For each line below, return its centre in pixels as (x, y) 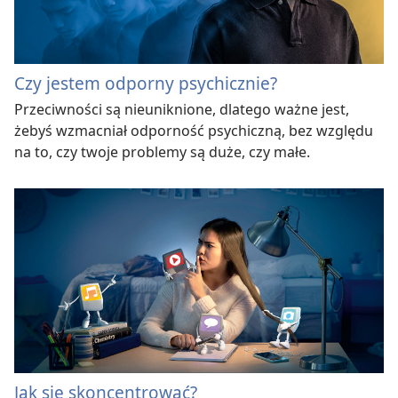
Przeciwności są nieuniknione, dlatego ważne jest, (182, 109)
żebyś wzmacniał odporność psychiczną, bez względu (194, 130)
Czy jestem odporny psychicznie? (146, 83)
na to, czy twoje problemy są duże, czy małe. (162, 151)
